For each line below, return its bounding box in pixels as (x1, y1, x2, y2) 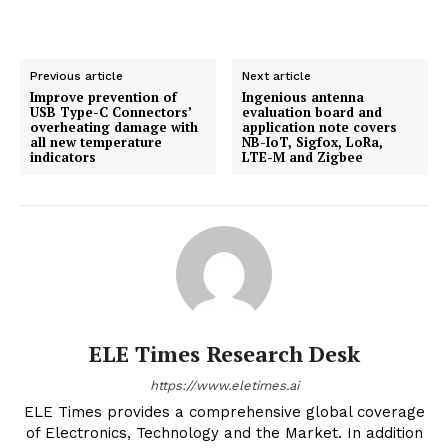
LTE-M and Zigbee (242, 148, 364, 167)
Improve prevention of (30, 88, 177, 107)
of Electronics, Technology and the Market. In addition (25, 424, 423, 443)
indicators (30, 148, 96, 167)
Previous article (30, 69, 123, 84)
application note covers (242, 118, 398, 137)
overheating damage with (30, 118, 198, 137)
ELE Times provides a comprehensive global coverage (23, 403, 425, 422)
